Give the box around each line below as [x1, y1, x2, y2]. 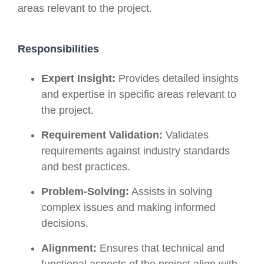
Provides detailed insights [115, 72, 239, 84]
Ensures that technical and [97, 242, 225, 254]
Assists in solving [129, 185, 212, 197]
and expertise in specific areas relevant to [41, 88, 236, 100]
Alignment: [41, 242, 97, 254]
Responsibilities [18, 42, 99, 55]
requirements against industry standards [41, 144, 230, 157]
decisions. [41, 217, 88, 229]
